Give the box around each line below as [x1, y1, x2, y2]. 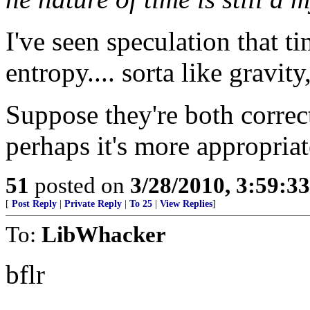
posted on [29, 172, 130, 198]
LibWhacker [42, 221, 166, 247]
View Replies [160, 199, 212, 209]
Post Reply [12, 199, 57, 209]
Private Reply [64, 199, 122, 209]
